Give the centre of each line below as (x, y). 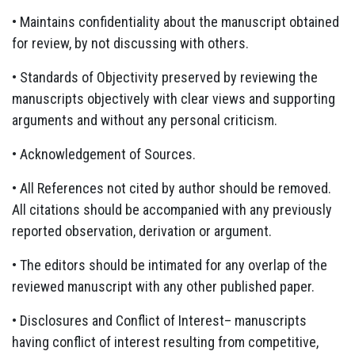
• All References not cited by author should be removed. (172, 188)
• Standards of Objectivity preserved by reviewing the (165, 77)
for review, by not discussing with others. (130, 43)
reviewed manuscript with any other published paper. (163, 286)
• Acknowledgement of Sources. (104, 154)
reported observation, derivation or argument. (142, 231)
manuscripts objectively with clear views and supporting (174, 98)
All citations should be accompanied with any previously (172, 209)
